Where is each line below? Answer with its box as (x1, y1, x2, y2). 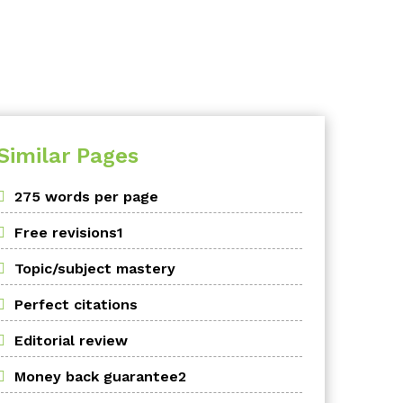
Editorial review (14, 332, 128, 349)
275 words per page (14, 188, 158, 205)
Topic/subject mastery (14, 260, 175, 277)
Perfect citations (14, 296, 138, 313)
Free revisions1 (14, 224, 123, 241)
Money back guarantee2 (14, 368, 186, 385)
